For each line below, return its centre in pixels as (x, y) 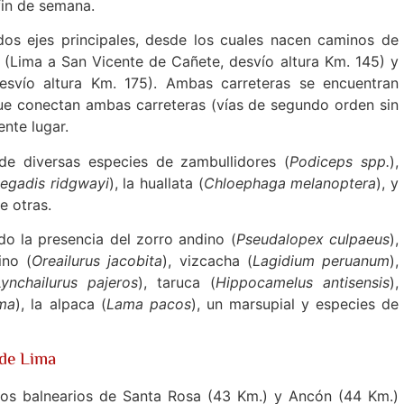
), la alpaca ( (61, 304)
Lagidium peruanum (321, 261)
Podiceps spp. (340, 161)
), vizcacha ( (207, 261)
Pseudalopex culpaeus (313, 239)
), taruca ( (177, 283)
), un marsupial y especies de (295, 304)
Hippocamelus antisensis (303, 283)
